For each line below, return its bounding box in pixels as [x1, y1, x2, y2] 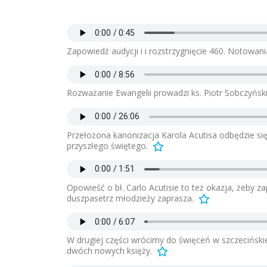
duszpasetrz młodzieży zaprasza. [67, 192, 194, 204]
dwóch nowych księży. [67, 245, 152, 257]
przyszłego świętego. [67, 139, 148, 151]
